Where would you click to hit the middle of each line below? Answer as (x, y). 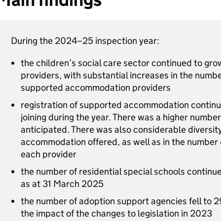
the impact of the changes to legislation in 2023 (116, 213)
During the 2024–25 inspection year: (85, 41)
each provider (48, 154)
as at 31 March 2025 (62, 184)
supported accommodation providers (95, 88)
